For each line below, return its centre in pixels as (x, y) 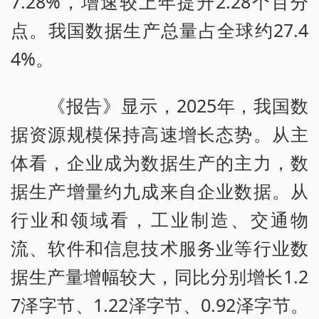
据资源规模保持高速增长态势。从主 (159, 134)
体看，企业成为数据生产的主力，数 (159, 163)
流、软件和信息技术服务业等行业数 (159, 248)
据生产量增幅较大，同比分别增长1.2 (159, 277)
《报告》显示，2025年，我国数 (159, 106)
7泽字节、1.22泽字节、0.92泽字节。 (159, 305)
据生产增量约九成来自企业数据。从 (159, 191)
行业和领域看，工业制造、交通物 (159, 220)
